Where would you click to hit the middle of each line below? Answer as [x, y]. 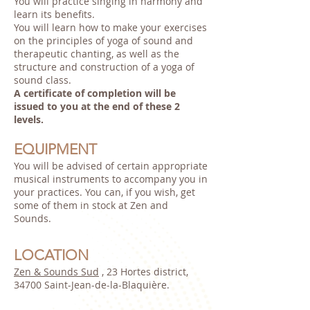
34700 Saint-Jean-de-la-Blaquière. [92, 285]
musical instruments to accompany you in [111, 179]
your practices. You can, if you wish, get [104, 192]
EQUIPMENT [55, 149]
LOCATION [51, 255]
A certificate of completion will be [95, 93]
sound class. [43, 80]
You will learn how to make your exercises [110, 27]
